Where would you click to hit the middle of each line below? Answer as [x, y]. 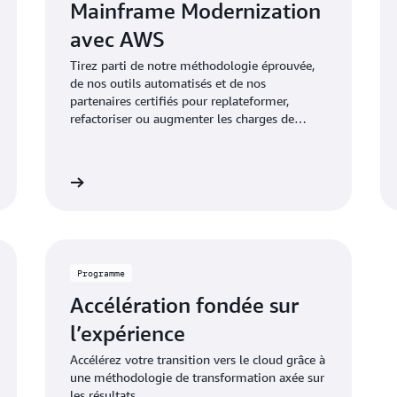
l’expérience [127, 333]
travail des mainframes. [134, 136]
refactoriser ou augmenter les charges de [182, 118]
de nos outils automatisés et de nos [167, 83]
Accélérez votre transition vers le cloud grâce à [197, 359]
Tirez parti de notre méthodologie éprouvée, [192, 65]
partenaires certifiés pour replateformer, [179, 101]
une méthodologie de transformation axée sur [197, 377]
